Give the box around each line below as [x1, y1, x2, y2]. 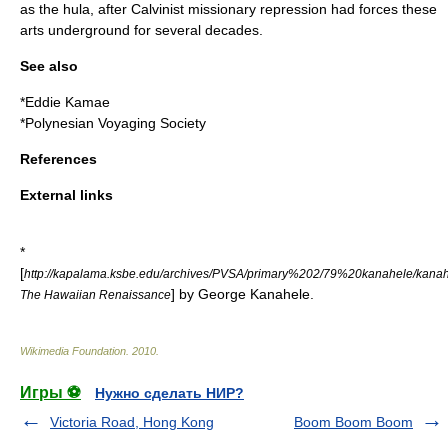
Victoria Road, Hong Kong [50, 414, 214, 430]
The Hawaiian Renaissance [20, 288, 171, 301]
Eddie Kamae [25, 94, 110, 110]
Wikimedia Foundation [20, 345, 126, 357]
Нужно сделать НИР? [95, 385, 244, 401]
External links [20, 187, 113, 203]
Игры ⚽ [20, 384, 81, 401]
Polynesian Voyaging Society [25, 115, 206, 131]
